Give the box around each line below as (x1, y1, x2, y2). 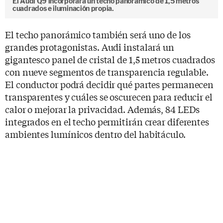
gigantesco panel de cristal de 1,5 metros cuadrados (5, 52, 215, 66)
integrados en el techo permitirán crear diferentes (5, 114, 209, 128)
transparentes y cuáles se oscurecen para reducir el (5, 90, 213, 103)
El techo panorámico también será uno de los (5, 27, 191, 41)
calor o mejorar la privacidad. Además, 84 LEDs (5, 102, 200, 115)
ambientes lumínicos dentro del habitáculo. (5, 127, 186, 140)
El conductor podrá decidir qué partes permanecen (5, 77, 214, 91)
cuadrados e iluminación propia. (12, 4, 114, 12)
